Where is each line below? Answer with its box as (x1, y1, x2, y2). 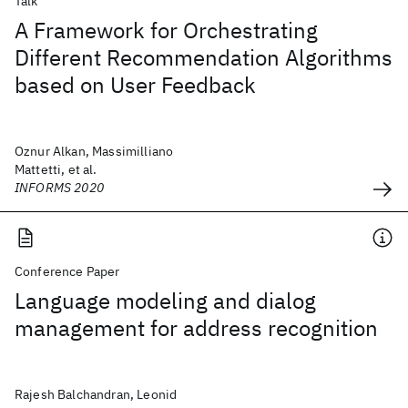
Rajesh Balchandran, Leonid (15, 386, 178, 403)
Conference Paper (15, 263, 120, 280)
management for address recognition (15, 313, 378, 342)
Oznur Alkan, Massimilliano (15, 143, 174, 159)
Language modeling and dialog (15, 286, 316, 315)
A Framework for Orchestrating (15, 15, 318, 45)
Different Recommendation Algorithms (15, 43, 393, 72)
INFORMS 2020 (15, 179, 104, 196)
